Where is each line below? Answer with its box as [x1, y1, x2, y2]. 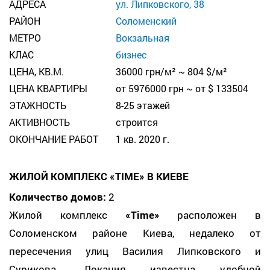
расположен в [159, 207, 261, 222]
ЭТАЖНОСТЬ [9, 99, 66, 112]
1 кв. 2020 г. [116, 133, 170, 146]
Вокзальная [116, 31, 170, 45]
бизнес [116, 48, 148, 61]
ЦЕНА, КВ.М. [9, 65, 64, 78]
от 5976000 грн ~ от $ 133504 [116, 82, 249, 95]
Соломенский [116, 14, 177, 28]
